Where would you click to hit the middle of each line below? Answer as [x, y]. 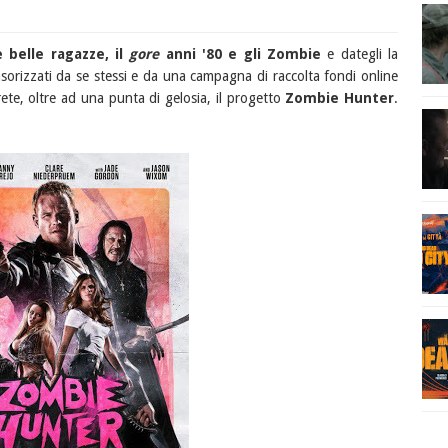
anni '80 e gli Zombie [240, 54]
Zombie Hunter [340, 98]
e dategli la [360, 54]
